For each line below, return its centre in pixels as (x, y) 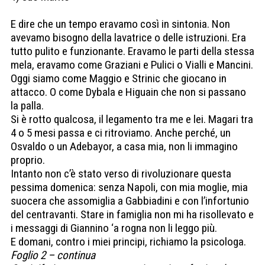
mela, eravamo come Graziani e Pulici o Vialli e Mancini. (132, 65)
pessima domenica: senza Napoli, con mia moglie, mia (129, 188)
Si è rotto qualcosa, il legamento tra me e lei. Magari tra (132, 119)
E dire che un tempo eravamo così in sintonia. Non (120, 24)
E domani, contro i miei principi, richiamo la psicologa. (128, 242)
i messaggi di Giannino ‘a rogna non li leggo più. (114, 228)
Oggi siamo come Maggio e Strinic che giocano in (119, 79)
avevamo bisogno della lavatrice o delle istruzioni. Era (128, 38)
